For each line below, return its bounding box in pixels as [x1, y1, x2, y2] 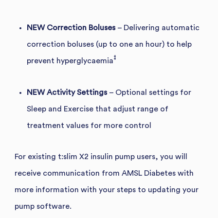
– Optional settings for [109, 88, 191, 96]
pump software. [15, 202, 72, 210]
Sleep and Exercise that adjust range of [27, 105, 168, 113]
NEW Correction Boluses [27, 23, 117, 32]
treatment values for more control [27, 121, 151, 129]
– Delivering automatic [117, 23, 200, 32]
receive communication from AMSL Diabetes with [15, 169, 194, 177]
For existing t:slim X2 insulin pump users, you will [15, 152, 187, 161]
